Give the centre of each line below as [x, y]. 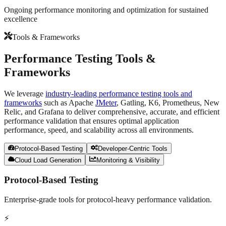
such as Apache [69, 102]
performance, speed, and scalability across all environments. [99, 130]
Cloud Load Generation [48, 160]
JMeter [106, 102]
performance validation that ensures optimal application [92, 121]
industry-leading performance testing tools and [119, 93]
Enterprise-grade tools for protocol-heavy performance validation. [108, 200]
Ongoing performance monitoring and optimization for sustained [106, 10]
